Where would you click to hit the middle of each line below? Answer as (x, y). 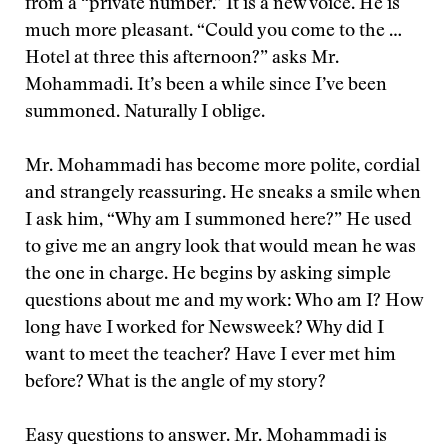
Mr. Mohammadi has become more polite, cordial (222, 167)
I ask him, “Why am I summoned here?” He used (218, 221)
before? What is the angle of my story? (175, 383)
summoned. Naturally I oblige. (145, 113)
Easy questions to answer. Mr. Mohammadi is (206, 437)
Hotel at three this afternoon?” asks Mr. (182, 59)
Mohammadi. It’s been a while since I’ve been (206, 86)
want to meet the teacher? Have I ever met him (210, 356)
